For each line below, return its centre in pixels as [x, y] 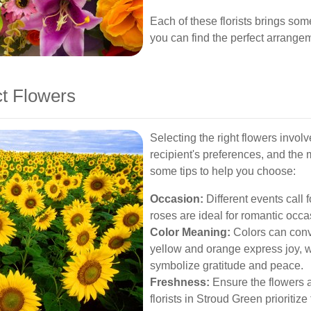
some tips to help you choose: [223, 171]
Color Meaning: [190, 232]
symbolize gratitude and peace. [227, 266]
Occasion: [177, 199]
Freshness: [180, 282]
